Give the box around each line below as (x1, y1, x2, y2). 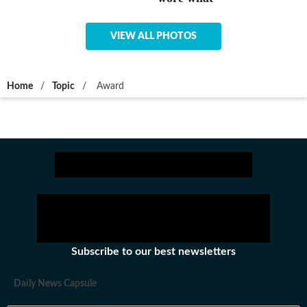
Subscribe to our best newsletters (71, 246, 236, 258)
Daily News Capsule (14, 279, 97, 289)
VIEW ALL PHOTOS (110, 32, 197, 42)
